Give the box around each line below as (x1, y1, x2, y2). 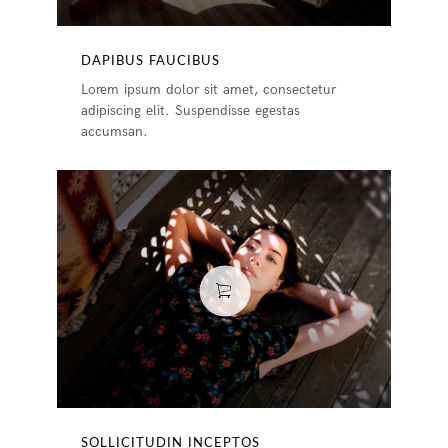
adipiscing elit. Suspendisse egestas (81, 101, 301, 119)
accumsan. (81, 122, 149, 140)
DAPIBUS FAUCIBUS (81, 54, 221, 68)
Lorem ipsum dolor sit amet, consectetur (81, 80, 337, 98)
